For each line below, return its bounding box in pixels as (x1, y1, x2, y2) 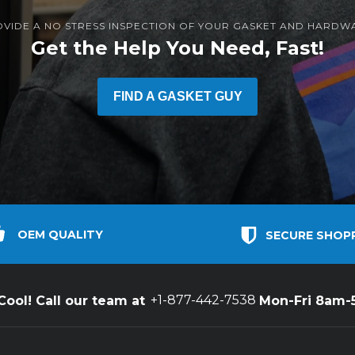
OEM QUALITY (17, 227, 103, 242)
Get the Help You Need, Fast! (31, 36, 324, 59)
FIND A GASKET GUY (113, 89, 242, 103)
